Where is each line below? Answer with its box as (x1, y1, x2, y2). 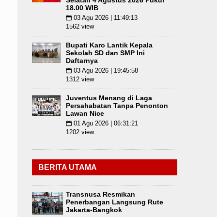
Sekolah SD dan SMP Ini (66, 49, 145, 57)
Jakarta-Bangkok (66, 206, 122, 214)
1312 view (66, 76, 94, 83)
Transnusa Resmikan (66, 190, 135, 198)
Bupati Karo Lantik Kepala (66, 41, 153, 49)
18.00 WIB (66, 4, 98, 12)
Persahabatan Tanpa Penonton (66, 102, 168, 109)
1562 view (66, 23, 94, 30)
